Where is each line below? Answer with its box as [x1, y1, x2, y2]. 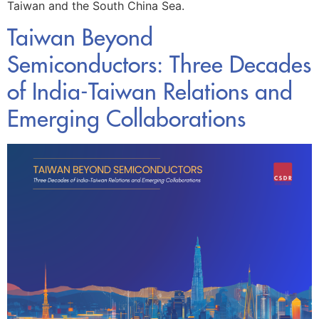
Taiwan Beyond [7, 23, 153, 53]
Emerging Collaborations [7, 104, 246, 134]
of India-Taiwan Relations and [7, 77, 293, 107]
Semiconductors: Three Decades [7, 50, 311, 80]
